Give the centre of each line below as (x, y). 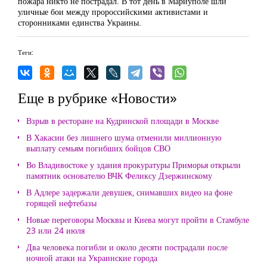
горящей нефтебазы (61, 203)
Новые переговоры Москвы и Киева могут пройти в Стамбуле (138, 220)
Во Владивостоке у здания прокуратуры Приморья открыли (133, 165)
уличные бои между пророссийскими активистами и (113, 12)
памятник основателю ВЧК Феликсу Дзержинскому (119, 176)
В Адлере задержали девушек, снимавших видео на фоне (129, 192)
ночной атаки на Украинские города (92, 258)
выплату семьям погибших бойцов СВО (98, 148)
